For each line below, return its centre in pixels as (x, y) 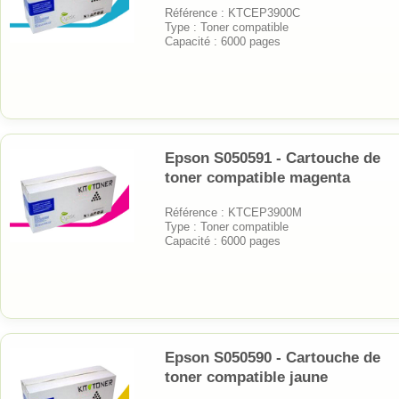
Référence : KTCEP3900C (232, 12)
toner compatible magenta (257, 177)
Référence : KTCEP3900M (233, 212)
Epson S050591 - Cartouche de (273, 158)
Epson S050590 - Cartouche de (273, 357)
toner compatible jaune (246, 377)
